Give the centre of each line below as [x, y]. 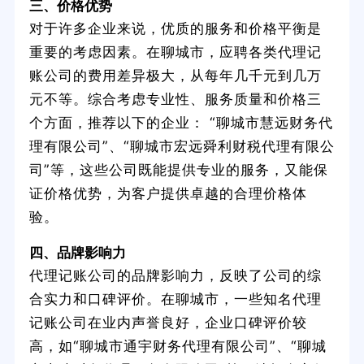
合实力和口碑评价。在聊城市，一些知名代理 [175, 298]
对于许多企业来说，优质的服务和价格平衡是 [175, 28]
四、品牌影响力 [77, 252]
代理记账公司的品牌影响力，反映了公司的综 [175, 275]
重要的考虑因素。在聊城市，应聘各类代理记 [175, 52]
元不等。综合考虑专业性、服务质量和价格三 [175, 99]
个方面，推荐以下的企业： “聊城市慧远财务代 [181, 123]
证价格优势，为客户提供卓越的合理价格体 [168, 193]
